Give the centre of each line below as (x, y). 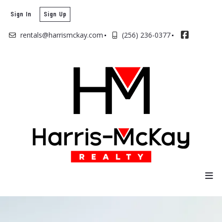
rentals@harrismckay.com (62, 35)
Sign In (21, 14)
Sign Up (55, 14)
